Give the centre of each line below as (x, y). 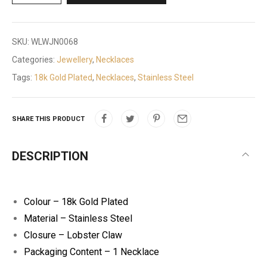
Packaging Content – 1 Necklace (91, 252)
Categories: (34, 60)
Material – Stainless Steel (78, 218)
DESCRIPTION (50, 156)
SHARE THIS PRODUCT (48, 119)
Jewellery (74, 60)
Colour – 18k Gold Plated (76, 202)
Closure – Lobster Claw (73, 235)
